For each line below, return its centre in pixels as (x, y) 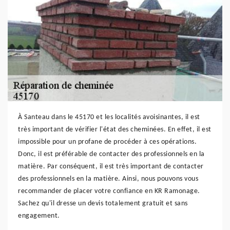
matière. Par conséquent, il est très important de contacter (111, 167)
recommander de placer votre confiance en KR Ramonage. (109, 191)
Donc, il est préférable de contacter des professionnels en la (111, 154)
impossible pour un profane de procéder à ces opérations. (107, 142)
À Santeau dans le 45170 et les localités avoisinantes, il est (109, 117)
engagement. (39, 216)
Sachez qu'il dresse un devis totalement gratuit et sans (103, 204)
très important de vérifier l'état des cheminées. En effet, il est (115, 130)
